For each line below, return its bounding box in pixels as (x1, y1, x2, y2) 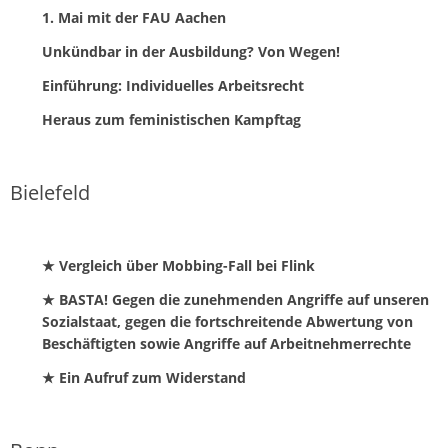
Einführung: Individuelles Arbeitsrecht (42, 76, 304, 96)
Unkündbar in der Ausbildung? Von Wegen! (42, 42, 340, 62)
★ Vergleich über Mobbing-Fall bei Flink (42, 256, 315, 276)
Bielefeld (10, 179, 90, 207)
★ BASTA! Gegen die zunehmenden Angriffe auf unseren (42, 290, 429, 310)
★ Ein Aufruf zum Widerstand (42, 368, 246, 388)
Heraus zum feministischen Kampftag (42, 110, 301, 130)
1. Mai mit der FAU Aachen (42, 8, 226, 28)
